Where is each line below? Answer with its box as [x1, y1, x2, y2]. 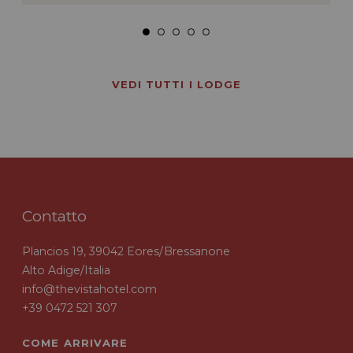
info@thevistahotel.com [22, 281, 158, 296]
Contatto [22, 206, 87, 225]
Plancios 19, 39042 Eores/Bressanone [22, 243, 230, 258]
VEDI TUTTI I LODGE [111, 77, 242, 91]
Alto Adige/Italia [22, 262, 111, 277]
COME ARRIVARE [22, 336, 128, 349]
